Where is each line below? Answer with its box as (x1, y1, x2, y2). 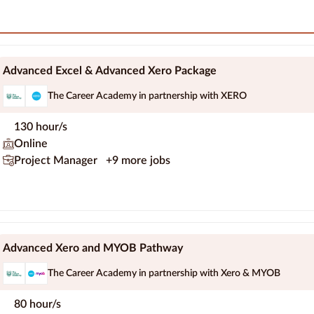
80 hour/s (14, 299, 61, 310)
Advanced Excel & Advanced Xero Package (3, 65, 217, 77)
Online (14, 138, 48, 150)
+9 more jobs (106, 155, 170, 167)
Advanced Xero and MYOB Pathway (3, 243, 183, 254)
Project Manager (14, 155, 100, 167)
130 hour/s (14, 121, 67, 133)
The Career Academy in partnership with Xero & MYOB (48, 268, 280, 278)
